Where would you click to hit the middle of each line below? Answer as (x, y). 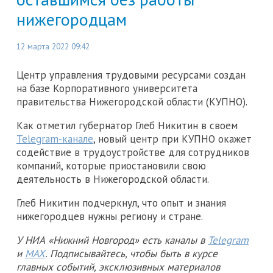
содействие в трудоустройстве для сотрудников (133, 153)
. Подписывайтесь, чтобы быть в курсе (131, 254)
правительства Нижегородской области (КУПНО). (133, 102)
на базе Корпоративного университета (107, 89)
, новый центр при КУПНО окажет (172, 139)
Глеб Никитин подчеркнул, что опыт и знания (121, 203)
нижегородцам (72, 19)
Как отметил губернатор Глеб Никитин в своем (127, 126)
